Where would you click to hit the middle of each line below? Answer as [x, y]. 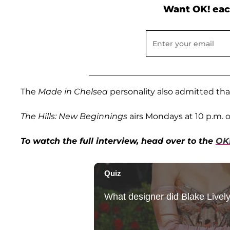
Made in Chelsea [73, 91]
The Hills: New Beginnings [75, 116]
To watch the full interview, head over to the [118, 141]
